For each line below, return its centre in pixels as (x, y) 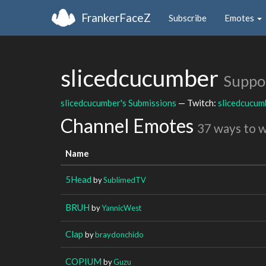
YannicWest (121, 208)
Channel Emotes (129, 126)
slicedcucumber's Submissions (118, 102)
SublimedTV (125, 180)
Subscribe (188, 18)
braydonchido (119, 234)
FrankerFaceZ (116, 17)
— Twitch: (197, 102)
